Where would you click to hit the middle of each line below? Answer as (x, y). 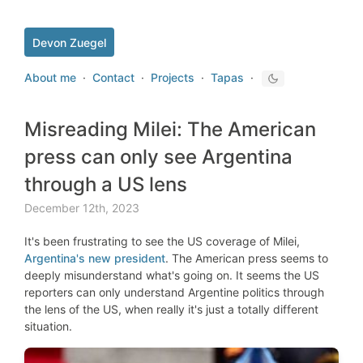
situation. (48, 327)
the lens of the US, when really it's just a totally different (171, 310)
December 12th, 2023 (82, 208)
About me (50, 77)
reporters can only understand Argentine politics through (174, 293)
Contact (113, 77)
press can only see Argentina (158, 157)
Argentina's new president (95, 258)
